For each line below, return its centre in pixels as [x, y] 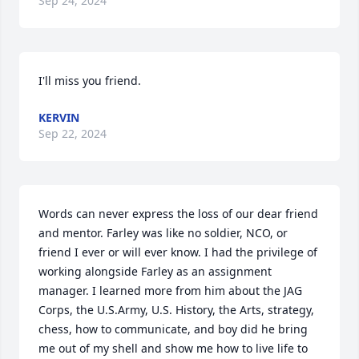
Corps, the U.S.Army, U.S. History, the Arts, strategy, [176, 310]
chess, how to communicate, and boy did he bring [173, 329]
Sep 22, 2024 [73, 133]
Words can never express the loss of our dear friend [178, 214]
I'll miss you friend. [90, 81]
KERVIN [59, 117]
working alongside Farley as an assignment [155, 271]
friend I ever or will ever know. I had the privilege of [178, 252]
